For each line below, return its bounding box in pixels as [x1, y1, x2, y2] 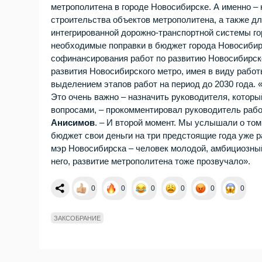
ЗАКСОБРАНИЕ [54, 215, 101, 222]
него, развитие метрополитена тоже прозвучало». [51, 156, 251, 167]
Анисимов [51, 118, 95, 128]
